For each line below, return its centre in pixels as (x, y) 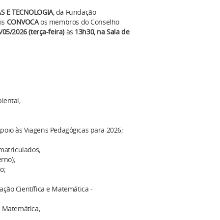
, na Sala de (112, 32)
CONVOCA (24, 22)
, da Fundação (74, 12)
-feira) (55, 32)
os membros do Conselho (80, 22)
